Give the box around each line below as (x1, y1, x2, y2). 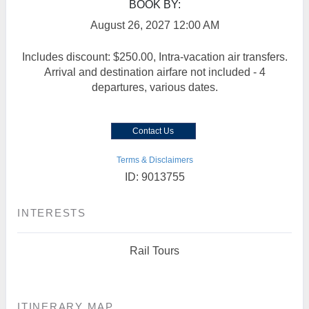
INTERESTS (17, 207, 86, 219)
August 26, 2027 (90, 19, 170, 31)
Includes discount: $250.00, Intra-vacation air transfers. (21, 51, 288, 63)
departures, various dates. (91, 81, 218, 93)
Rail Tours (130, 245, 179, 257)
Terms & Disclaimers (116, 155, 193, 165)
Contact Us (132, 126, 174, 136)
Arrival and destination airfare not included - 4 (43, 66, 266, 78)
